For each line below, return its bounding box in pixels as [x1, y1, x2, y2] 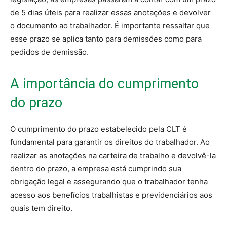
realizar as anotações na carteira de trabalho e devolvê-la [10, 150, 216, 161]
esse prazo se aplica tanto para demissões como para [10, 34, 202, 44]
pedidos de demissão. [10, 47, 89, 57]
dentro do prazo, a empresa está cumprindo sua [10, 164, 181, 174]
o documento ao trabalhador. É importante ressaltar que [10, 21, 210, 31]
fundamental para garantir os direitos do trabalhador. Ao [10, 137, 210, 147]
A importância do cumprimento [10, 75, 199, 92]
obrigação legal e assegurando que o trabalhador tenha [10, 177, 208, 187]
